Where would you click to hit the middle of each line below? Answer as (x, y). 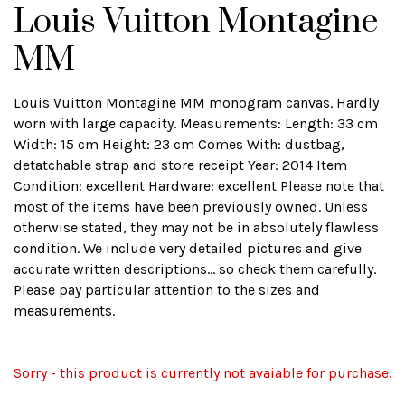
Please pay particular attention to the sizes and (167, 290)
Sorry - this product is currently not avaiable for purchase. (202, 373)
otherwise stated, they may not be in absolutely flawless (196, 227)
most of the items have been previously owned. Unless (191, 207)
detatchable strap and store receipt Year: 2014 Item (180, 165)
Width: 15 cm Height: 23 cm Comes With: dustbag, (179, 144)
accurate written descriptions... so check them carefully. (195, 269)
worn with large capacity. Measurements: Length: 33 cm (196, 123)
